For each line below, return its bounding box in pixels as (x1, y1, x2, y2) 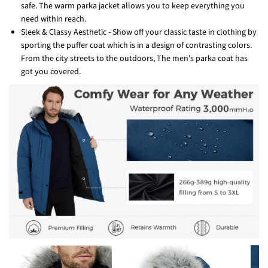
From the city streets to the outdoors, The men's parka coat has (21, 53, 248, 65)
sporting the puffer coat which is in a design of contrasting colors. (21, 39, 252, 52)
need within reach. (21, 13, 86, 26)
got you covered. (21, 66, 81, 78)
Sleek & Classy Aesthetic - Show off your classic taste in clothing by (21, 26, 257, 39)
